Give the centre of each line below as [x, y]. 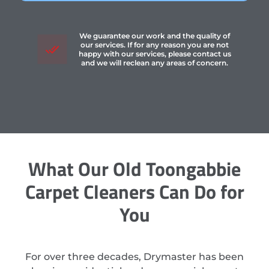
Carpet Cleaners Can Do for [134, 192]
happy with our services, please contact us [155, 54]
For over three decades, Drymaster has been [134, 257]
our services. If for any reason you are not [155, 45]
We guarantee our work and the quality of [155, 36]
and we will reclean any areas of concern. [155, 63]
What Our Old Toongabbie [134, 169]
